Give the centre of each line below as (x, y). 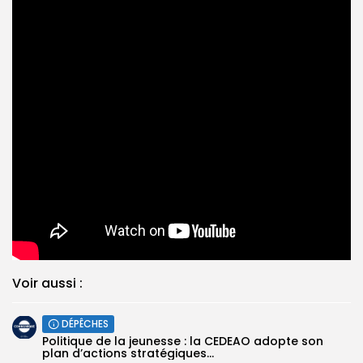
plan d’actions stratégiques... (128, 353)
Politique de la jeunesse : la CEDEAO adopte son (183, 341)
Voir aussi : (47, 283)
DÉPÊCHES (85, 323)
